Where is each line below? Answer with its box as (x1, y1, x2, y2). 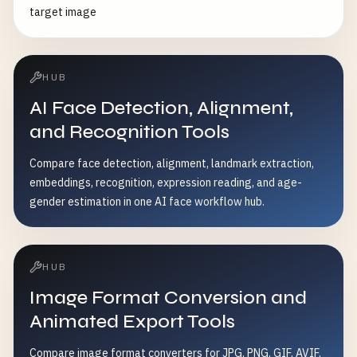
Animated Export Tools (29, 310, 235, 333)
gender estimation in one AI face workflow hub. (29, 194, 265, 209)
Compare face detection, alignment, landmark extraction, (29, 156, 314, 171)
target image (29, 5, 96, 19)
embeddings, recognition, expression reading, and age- (29, 175, 302, 190)
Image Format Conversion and (29, 286, 307, 309)
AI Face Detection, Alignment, (29, 96, 293, 120)
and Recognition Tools (29, 120, 229, 143)
